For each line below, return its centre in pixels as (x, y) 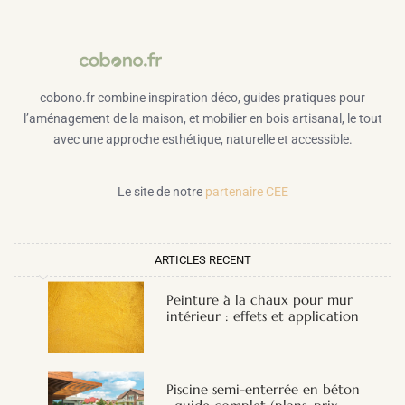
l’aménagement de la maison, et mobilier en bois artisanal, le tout (202, 118)
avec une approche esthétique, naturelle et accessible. (202, 139)
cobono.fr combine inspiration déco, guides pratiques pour (202, 97)
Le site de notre (161, 191)
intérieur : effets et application (262, 316)
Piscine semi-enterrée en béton (263, 390)
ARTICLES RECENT (202, 259)
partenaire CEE (246, 191)
